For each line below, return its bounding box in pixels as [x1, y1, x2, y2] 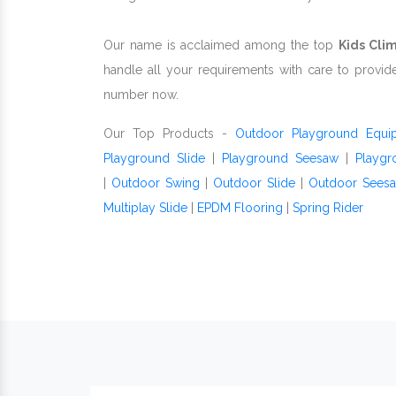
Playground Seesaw [221, 151, 339, 165]
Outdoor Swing [111, 176, 200, 190]
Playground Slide [103, 151, 205, 165]
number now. [103, 88, 179, 102]
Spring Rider [293, 201, 363, 215]
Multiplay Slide [103, 201, 187, 215]
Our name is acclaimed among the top [103, 38, 339, 52]
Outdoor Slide [213, 176, 295, 190]
